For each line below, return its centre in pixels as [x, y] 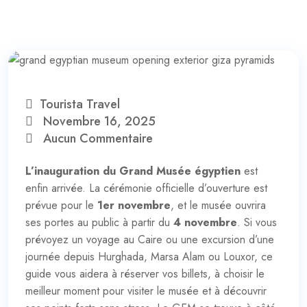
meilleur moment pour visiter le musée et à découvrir [146, 291]
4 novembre [205, 222]
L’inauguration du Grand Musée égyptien [133, 171]
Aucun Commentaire [98, 138]
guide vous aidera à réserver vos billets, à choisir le [145, 273]
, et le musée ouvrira [218, 205]
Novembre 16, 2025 [98, 121]
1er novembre [134, 205]
